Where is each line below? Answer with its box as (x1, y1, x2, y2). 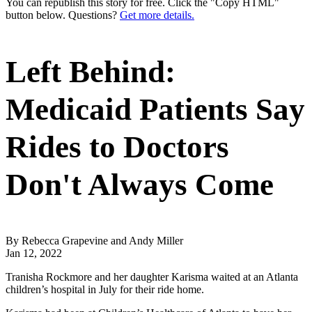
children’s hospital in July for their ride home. (6, 283, 204, 295)
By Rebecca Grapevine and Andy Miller (6, 234, 183, 247)
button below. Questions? (6, 8, 120, 21)
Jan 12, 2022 (6, 247, 62, 259)
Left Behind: (6, 54, 175, 89)
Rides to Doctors (6, 129, 229, 164)
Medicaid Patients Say (6, 91, 305, 127)
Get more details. (120, 8, 194, 21)
